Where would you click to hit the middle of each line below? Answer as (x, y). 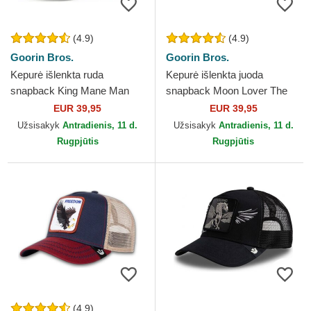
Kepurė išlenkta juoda (215, 75)
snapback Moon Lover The (227, 91)
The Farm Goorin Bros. (63, 107)
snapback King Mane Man (70, 91)
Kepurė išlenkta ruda (57, 75)
